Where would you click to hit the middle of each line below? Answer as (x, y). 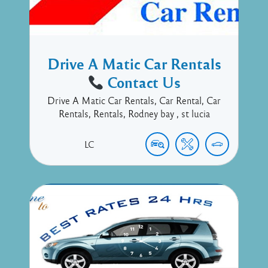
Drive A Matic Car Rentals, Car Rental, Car (134, 100)
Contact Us (142, 82)
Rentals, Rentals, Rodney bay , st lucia (134, 114)
